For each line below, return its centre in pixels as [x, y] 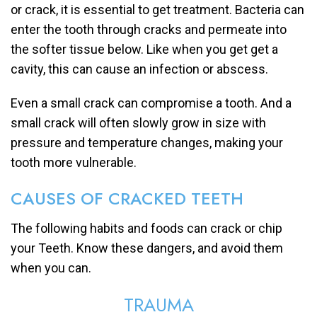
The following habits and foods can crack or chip [146, 229]
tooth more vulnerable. [74, 163]
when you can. [51, 268]
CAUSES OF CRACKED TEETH [127, 199]
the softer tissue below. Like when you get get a [144, 50]
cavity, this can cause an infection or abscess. [139, 69]
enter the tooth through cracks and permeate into [149, 30]
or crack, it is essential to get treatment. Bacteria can [157, 10]
